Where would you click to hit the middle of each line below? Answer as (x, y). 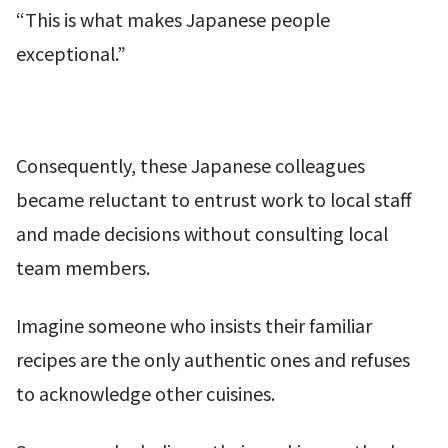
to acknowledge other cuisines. (145, 393)
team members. (83, 267)
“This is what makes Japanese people (173, 19)
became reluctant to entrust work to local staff (214, 199)
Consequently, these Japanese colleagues (190, 165)
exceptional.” (71, 53)
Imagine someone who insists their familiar (194, 325)
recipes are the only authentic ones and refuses (213, 359)
